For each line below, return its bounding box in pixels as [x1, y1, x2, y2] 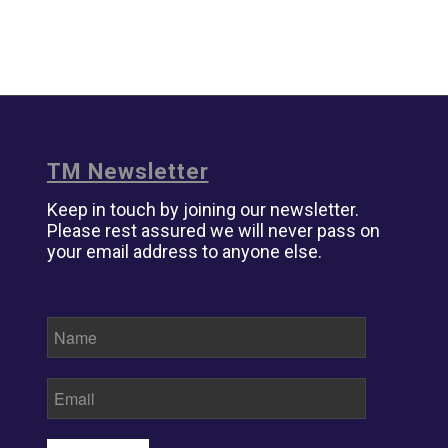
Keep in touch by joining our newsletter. [46, 198, 359, 220]
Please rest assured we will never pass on [46, 219, 380, 241]
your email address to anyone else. [46, 240, 322, 262]
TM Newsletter [46, 158, 209, 184]
